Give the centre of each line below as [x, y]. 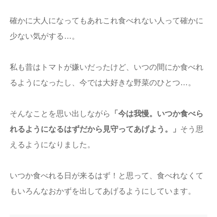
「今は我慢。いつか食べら [157, 113]
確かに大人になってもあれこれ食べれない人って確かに [107, 20]
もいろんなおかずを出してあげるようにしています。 [103, 191]
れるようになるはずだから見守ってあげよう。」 [95, 129]
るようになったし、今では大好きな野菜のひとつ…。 [103, 82]
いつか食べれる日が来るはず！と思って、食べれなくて [107, 175]
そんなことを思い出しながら [60, 113]
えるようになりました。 [52, 144]
